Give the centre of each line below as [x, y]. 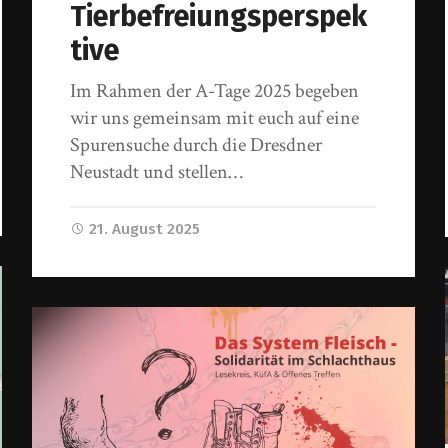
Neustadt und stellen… [157, 172]
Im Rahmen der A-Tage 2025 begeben [215, 91]
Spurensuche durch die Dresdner [196, 145]
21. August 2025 [145, 229]
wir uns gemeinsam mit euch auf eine [215, 118]
